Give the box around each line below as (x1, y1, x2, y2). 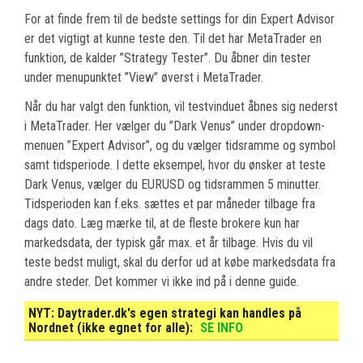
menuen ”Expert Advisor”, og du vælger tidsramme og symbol (24, 137, 335, 153)
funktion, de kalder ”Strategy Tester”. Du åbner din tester (24, 49, 311, 66)
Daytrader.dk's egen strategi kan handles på (54, 305, 301, 321)
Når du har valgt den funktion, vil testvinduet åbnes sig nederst (24, 98, 338, 114)
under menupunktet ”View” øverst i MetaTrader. (24, 69, 263, 85)
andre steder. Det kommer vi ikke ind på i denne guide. (24, 273, 299, 289)
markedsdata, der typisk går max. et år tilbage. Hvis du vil (24, 234, 313, 250)
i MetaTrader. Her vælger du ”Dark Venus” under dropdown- (24, 117, 325, 134)
